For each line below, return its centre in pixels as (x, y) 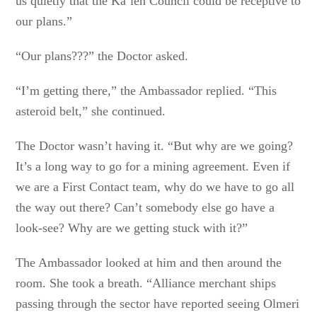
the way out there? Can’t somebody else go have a (145, 207)
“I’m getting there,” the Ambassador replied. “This (146, 91)
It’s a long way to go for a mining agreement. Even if (153, 166)
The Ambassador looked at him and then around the (149, 263)
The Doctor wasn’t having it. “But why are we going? (155, 146)
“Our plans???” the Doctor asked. (102, 56)
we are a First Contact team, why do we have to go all (155, 187)
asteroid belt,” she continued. (91, 111)
